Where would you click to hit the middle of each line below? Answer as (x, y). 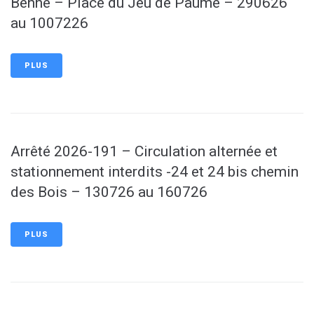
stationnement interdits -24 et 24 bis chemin (155, 172)
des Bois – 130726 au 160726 (109, 192)
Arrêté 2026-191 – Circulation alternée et (144, 151)
